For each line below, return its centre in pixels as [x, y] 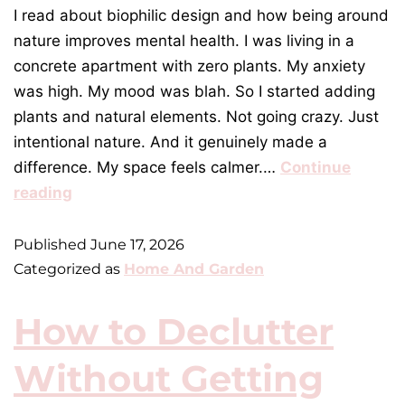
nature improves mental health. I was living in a [184, 41]
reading [43, 193]
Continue [316, 168]
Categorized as [69, 269]
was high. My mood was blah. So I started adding [194, 92]
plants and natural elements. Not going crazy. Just [196, 117]
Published [52, 245]
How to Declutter [174, 332]
